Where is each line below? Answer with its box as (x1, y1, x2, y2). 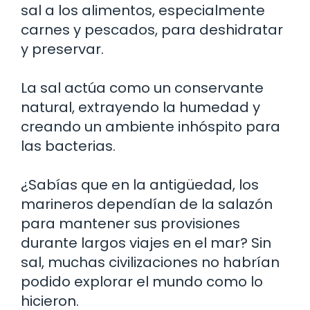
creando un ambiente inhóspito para (21, 116, 280, 136)
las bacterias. (21, 136, 116, 156)
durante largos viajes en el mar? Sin (21, 232, 271, 253)
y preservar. (21, 39, 104, 59)
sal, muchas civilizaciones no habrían (21, 252, 280, 272)
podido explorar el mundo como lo (21, 271, 263, 291)
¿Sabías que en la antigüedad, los (21, 174, 259, 194)
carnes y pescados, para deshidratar (21, 19, 283, 39)
